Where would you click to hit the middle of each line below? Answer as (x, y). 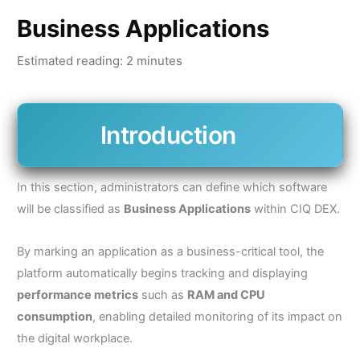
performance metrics (77, 295)
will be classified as (70, 209)
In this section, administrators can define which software (172, 188)
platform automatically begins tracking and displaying (162, 273)
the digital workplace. (74, 338)
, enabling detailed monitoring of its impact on (217, 316)
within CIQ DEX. (295, 209)
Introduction (168, 135)
